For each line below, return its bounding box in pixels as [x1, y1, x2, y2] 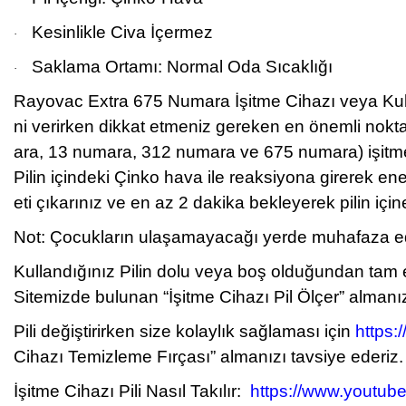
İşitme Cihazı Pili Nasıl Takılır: [14, 382, 250, 401]
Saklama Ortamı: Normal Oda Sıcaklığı [32, 57, 333, 76]
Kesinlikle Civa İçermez [32, 23, 213, 42]
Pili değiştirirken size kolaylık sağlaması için [14, 322, 355, 341]
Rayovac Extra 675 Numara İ [14, 92, 239, 111]
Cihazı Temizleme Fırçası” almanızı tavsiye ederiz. [14, 347, 403, 366]
